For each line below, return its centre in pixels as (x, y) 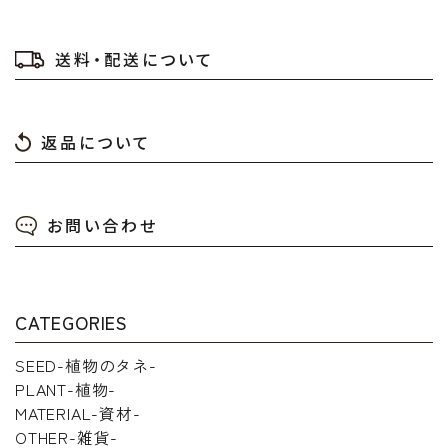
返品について (96, 141)
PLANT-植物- (66, 388)
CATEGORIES (71, 321)
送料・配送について (134, 59)
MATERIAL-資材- (78, 412)
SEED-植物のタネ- (86, 364)
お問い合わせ (102, 225)
